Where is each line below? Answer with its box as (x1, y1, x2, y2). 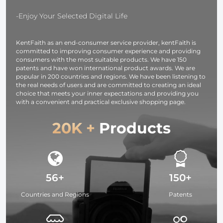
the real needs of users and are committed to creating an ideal (16, 81, 201, 89)
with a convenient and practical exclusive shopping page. (16, 98, 186, 106)
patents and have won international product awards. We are (16, 64, 195, 72)
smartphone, (93, 41, 142, 51)
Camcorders (172, 20, 220, 30)
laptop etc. (93, 52, 134, 61)
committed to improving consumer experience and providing (16, 47, 201, 55)
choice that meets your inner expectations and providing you (16, 89, 199, 97)
